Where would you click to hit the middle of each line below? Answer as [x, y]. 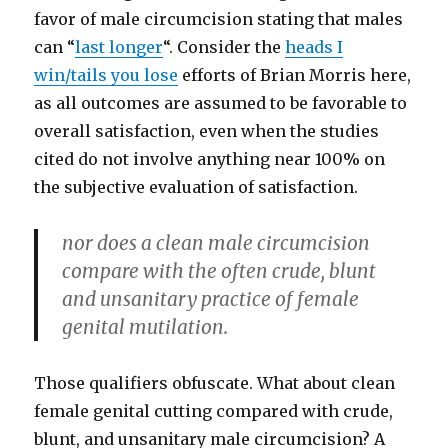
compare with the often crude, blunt [219, 271]
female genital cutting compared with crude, [214, 411]
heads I [314, 47]
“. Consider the [224, 47]
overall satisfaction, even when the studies [207, 131]
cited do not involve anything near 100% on [210, 159]
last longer [119, 47]
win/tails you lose [106, 75]
